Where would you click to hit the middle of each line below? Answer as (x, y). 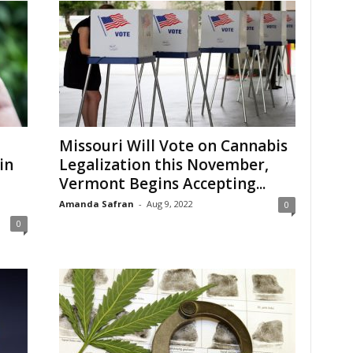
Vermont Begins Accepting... (162, 184)
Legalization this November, (163, 165)
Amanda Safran (96, 204)
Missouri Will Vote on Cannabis (173, 146)
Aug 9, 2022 (169, 204)
